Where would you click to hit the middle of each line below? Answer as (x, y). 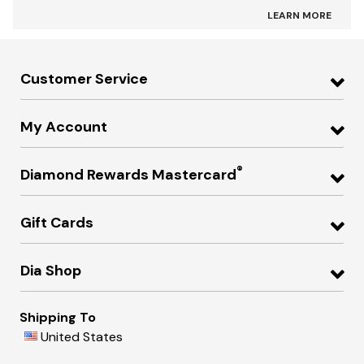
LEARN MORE (299, 16)
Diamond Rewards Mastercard (128, 174)
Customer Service (84, 79)
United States (82, 336)
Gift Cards (57, 223)
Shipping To (58, 317)
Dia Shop (51, 271)
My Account (64, 127)
